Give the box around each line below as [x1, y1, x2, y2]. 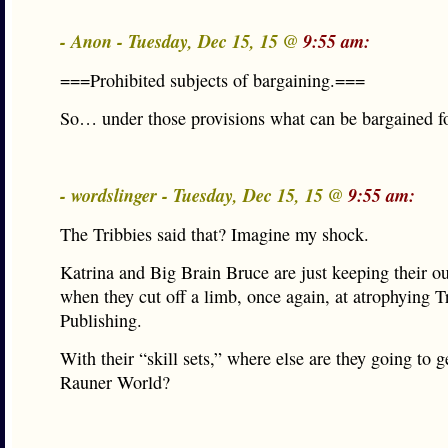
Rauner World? [60, 370, 170, 394]
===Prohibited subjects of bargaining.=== [60, 68, 365, 92]
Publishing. [60, 308, 142, 332]
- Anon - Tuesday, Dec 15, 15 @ [60, 28, 303, 54]
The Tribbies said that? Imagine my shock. [60, 222, 369, 246]
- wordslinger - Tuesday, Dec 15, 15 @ [60, 182, 348, 208]
